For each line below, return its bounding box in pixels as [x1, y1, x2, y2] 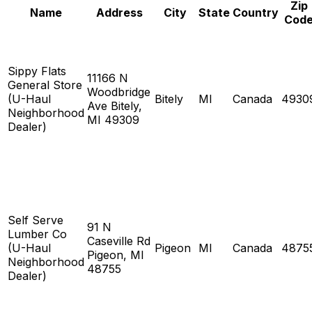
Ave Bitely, [87, 98, 142, 113]
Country [233, 5, 279, 19]
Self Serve [8, 212, 63, 227]
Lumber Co [8, 226, 67, 241]
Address [96, 5, 143, 19]
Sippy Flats [8, 63, 66, 78]
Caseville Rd [87, 233, 150, 248]
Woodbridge [87, 84, 150, 99]
